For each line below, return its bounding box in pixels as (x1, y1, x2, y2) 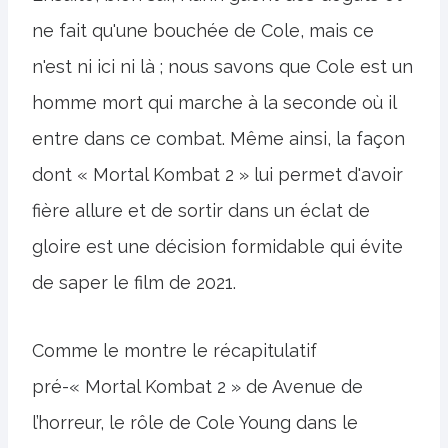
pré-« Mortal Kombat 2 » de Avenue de (32, 375, 363, 397)
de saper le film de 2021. (32, 271, 236, 293)
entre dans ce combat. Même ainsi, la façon (32, 127, 405, 149)
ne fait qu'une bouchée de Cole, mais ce (32, 19, 374, 41)
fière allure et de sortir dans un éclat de (32, 199, 370, 221)
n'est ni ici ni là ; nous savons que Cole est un (32, 55, 413, 77)
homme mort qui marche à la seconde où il (32, 91, 396, 113)
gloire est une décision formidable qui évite (32, 235, 403, 257)
